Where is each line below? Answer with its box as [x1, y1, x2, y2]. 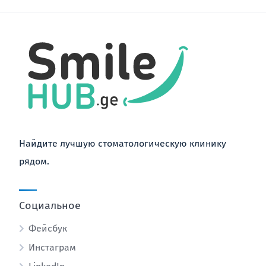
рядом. [19, 156, 49, 167]
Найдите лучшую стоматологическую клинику [19, 138, 226, 149]
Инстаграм [28, 242, 76, 253]
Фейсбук [28, 223, 67, 234]
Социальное [19, 199, 81, 212]
